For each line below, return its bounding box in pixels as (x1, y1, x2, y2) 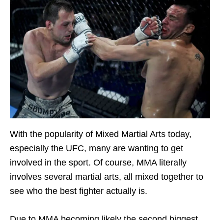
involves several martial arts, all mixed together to (10, 171, 203, 182)
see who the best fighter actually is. (10, 186, 147, 196)
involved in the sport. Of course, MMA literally (10, 157, 187, 167)
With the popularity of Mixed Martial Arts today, (10, 129, 192, 139)
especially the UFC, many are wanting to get (10, 143, 183, 153)
